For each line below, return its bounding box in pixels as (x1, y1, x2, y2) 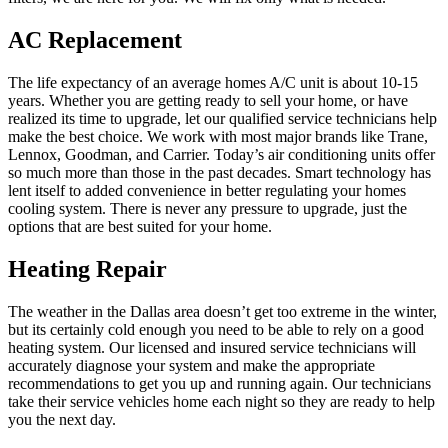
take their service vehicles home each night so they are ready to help (8, 392, 435, 410)
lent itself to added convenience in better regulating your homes (8, 182, 406, 200)
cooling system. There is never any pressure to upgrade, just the (8, 200, 407, 218)
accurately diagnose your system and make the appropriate (8, 356, 375, 374)
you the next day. (8, 410, 116, 428)
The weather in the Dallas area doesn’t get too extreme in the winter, (8, 302, 437, 320)
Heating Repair (8, 256, 167, 283)
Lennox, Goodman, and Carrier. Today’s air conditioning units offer (8, 146, 435, 164)
